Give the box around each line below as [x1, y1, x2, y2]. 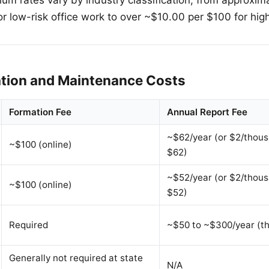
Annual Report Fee [167, 106, 247, 118]
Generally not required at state [9, 252, 143, 264]
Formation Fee [9, 106, 71, 118]
